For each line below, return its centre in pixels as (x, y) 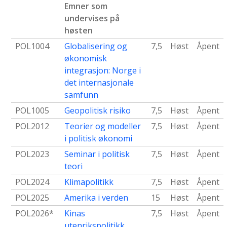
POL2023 (32, 154)
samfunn (81, 95)
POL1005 (32, 111)
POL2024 (32, 182)
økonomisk (86, 59)
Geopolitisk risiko (98, 111)
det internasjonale (99, 83)
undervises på (92, 18)
